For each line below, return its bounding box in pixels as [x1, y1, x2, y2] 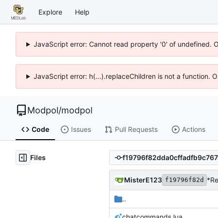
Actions [182, 125, 205, 134]
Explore [38, 7, 62, 16]
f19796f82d [165, 176, 204, 183]
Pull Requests [114, 125, 158, 134]
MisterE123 [124, 175, 162, 184]
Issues [71, 125, 91, 134]
